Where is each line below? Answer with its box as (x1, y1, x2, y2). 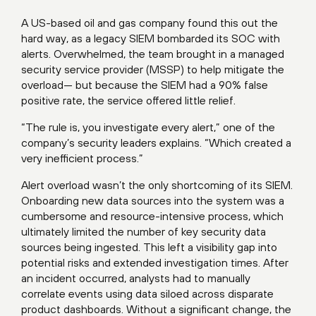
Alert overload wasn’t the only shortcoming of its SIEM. (21, 178, 293, 191)
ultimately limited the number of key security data (21, 225, 266, 238)
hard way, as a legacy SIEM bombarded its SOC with (21, 32, 280, 44)
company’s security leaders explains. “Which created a (21, 136, 291, 149)
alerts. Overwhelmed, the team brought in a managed (21, 47, 284, 60)
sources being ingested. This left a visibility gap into (21, 241, 277, 253)
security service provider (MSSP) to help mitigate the (21, 63, 284, 75)
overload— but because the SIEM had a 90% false (21, 78, 268, 91)
